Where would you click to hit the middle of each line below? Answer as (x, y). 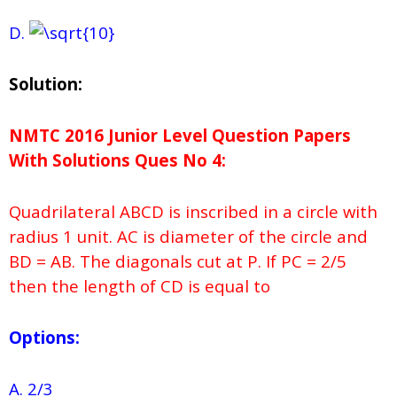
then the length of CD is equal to (142, 286)
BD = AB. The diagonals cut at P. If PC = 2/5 (178, 261)
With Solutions (70, 160)
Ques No (169, 160)
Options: (44, 338)
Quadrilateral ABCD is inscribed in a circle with (193, 212)
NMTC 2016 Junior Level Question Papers (180, 136)
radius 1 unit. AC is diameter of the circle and (188, 237)
